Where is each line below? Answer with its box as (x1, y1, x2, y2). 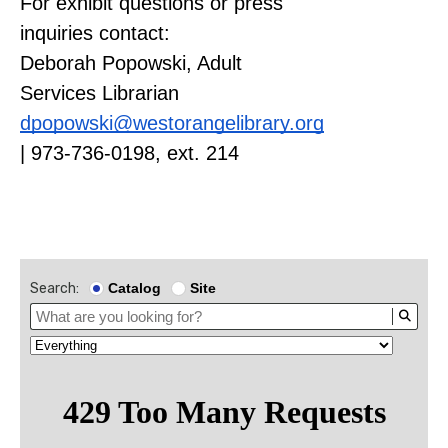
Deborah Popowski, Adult (20, 51, 242, 74)
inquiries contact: (20, 21, 176, 44)
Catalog (108, 280, 161, 297)
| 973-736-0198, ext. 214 (20, 141, 239, 164)
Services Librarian (20, 81, 179, 104)
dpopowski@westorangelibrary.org (20, 111, 324, 134)
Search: (30, 279, 79, 297)
